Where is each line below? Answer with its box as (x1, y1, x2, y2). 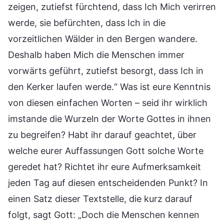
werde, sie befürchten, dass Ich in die (8, 17, 165, 28)
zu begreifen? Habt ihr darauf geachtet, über (8, 129, 196, 140)
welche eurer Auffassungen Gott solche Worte (8, 145, 203, 156)
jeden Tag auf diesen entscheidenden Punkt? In (8, 177, 208, 188)
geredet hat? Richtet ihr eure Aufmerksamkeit (8, 161, 201, 172)
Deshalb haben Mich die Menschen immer (8, 49, 184, 60)
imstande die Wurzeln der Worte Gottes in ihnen (8, 113, 211, 124)
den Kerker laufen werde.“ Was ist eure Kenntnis (8, 81, 210, 92)
